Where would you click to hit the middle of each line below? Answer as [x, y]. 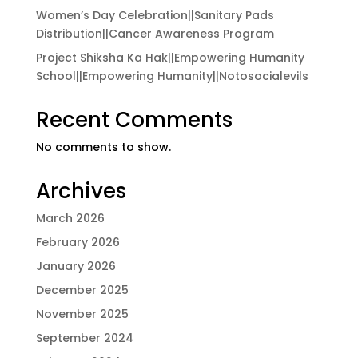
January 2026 [76, 266]
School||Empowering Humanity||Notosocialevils [172, 76]
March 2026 [70, 218]
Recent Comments [134, 119]
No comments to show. [103, 147]
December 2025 [82, 290]
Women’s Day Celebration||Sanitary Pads [155, 15]
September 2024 [84, 338]
